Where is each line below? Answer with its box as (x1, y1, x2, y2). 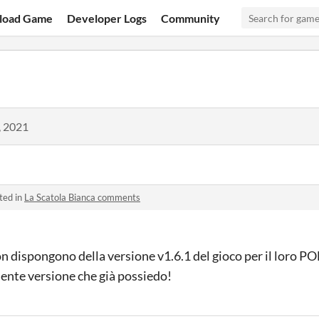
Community (161, 11, 221, 25)
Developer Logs (67, 11, 147, 25)
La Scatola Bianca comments (24, 192, 140, 203)
